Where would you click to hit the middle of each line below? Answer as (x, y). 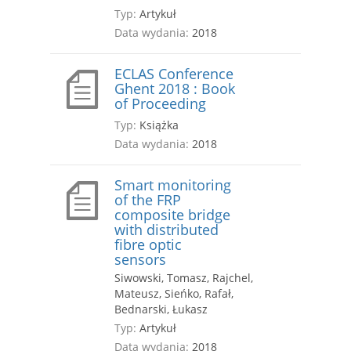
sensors (140, 260)
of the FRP (148, 200)
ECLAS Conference (174, 74)
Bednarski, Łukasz (161, 309)
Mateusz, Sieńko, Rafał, (174, 294)
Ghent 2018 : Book (175, 89)
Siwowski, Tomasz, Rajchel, (184, 278)
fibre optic (148, 245)
